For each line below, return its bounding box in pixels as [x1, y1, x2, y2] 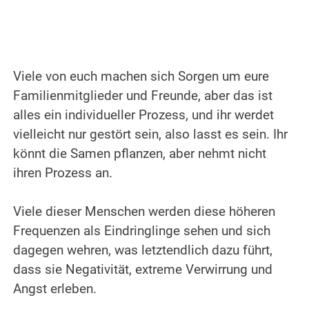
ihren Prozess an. [13, 166, 113, 181]
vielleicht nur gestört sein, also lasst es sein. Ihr [13, 127, 288, 143]
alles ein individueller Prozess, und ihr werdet [13, 108, 275, 123]
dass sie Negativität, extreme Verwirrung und [13, 262, 273, 278]
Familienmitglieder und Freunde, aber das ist [13, 88, 273, 104]
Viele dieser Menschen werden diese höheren [13, 204, 276, 220]
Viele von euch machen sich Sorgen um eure [13, 69, 270, 85]
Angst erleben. [13, 281, 97, 297]
